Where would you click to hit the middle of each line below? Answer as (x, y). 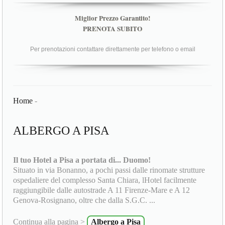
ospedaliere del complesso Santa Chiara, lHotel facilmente (105, 180)
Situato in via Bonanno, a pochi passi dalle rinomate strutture (109, 170)
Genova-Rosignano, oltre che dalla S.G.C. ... (84, 200)
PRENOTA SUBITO (113, 29)
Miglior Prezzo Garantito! (113, 18)
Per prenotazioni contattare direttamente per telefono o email (113, 49)
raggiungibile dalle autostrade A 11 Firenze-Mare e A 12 (102, 190)
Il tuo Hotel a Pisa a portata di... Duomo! (82, 160)
